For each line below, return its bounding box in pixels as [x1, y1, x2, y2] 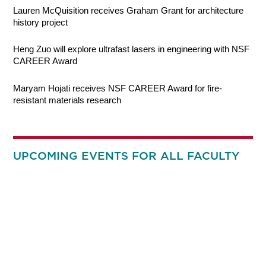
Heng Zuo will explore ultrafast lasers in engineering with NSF [13, 44, 250, 55]
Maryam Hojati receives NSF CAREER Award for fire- [13, 83, 223, 93]
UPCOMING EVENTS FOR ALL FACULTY [13, 148, 240, 163]
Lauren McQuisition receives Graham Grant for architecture [13, 5, 244, 15]
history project [13, 17, 68, 27]
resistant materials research [13, 94, 122, 105]
